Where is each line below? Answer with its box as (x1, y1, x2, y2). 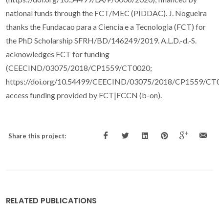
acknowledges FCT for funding (6, 49, 109, 59)
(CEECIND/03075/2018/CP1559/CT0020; (6, 63, 152, 73)
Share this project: (8, 132, 66, 140)
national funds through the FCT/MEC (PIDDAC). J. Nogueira (6, 8, 207, 18)
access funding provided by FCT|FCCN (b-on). (6, 90, 162, 100)
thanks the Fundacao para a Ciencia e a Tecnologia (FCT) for (6, 22, 206, 32)
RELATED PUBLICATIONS (6, 195, 97, 207)
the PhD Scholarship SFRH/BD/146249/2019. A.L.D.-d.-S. (6, 36, 197, 45)
